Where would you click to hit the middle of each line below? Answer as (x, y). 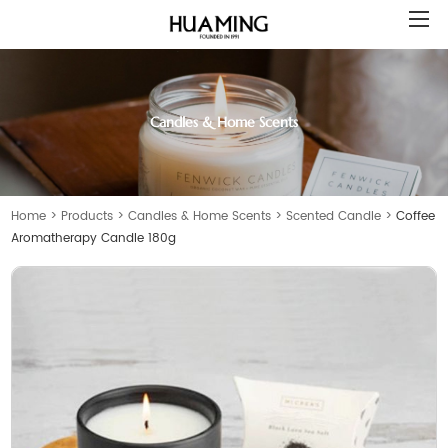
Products (87, 216)
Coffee (416, 216)
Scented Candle (334, 216)
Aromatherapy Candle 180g (94, 238)
